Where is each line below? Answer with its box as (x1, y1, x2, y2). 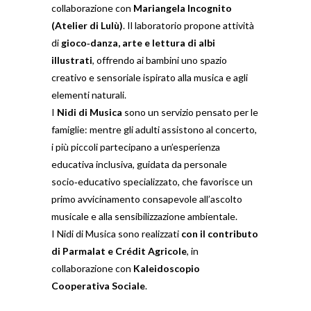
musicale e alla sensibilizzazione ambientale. (51, 210, 237, 222)
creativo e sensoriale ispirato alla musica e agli (51, 72, 248, 83)
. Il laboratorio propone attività (123, 19, 254, 31)
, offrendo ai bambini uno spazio (92, 54, 227, 66)
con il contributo (181, 228, 258, 239)
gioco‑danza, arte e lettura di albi (61, 37, 215, 49)
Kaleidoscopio (133, 262, 200, 274)
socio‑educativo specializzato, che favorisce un (51, 176, 253, 187)
